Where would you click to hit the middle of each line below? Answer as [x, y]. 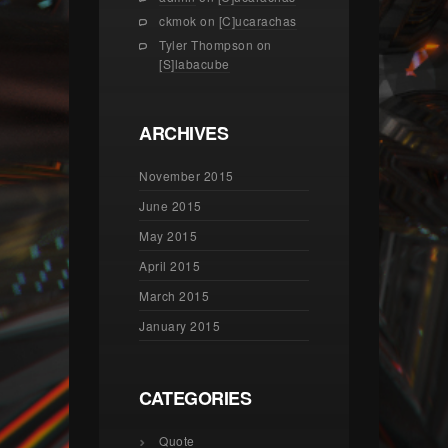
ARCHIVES [183, 133]
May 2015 [168, 235]
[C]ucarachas [257, 20]
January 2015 [179, 325]
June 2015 [170, 205]
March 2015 [174, 295]
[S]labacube [194, 63]
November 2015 [186, 175]
